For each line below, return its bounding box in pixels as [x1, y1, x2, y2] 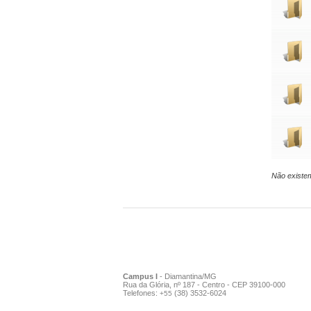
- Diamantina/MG [158, 272, 217, 281]
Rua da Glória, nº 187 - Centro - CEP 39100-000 [123, 280, 285, 289]
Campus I [123, 272, 158, 281]
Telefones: [123, 289, 160, 298]
